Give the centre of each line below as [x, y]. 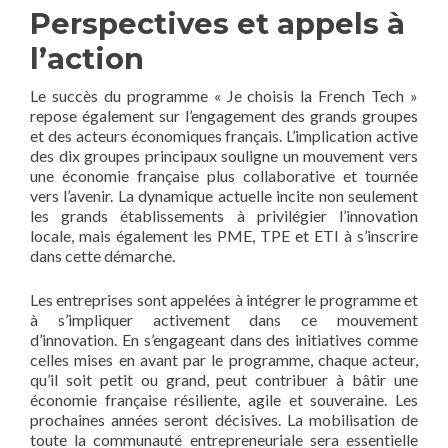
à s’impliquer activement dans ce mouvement [224, 319]
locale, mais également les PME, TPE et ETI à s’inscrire [224, 235]
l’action [87, 58]
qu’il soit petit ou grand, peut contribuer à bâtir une [224, 379]
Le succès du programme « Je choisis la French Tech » [224, 95]
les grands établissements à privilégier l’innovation [224, 215]
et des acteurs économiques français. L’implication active [224, 135]
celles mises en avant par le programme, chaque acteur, [224, 359]
